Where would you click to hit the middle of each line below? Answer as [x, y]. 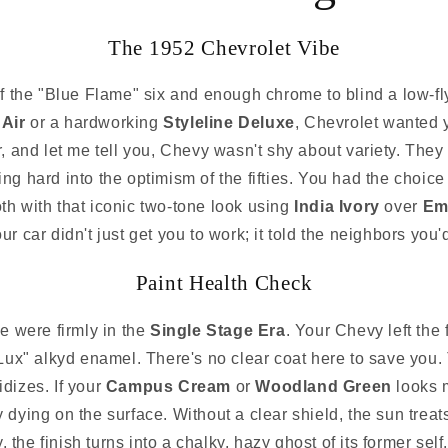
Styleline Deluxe [229, 123]
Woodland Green [323, 386]
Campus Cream [168, 386]
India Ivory [337, 207]
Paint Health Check [224, 282]
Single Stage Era [217, 330]
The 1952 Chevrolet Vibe [224, 47]
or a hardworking [94, 123]
